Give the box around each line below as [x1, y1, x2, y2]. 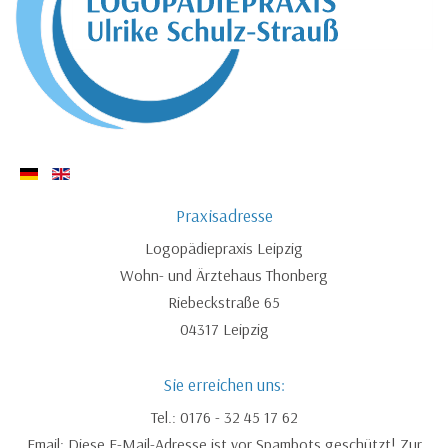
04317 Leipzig [179, 319, 269, 340]
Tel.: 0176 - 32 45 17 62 [150, 407, 298, 428]
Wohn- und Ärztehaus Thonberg [120, 265, 328, 286]
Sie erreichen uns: [163, 374, 285, 396]
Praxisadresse [175, 205, 273, 227]
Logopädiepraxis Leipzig [145, 238, 303, 259]
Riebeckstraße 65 [168, 292, 280, 313]
